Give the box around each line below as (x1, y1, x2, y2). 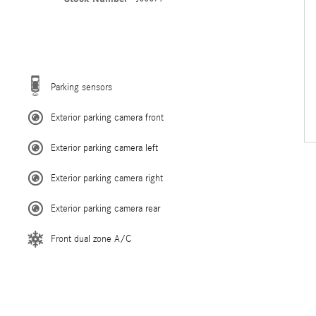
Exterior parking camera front (51, 112, 164, 123)
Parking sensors (51, 82, 112, 93)
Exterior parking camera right (51, 173, 163, 184)
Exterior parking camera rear (51, 203, 160, 214)
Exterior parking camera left (51, 142, 158, 154)
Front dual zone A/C (51, 233, 131, 245)
